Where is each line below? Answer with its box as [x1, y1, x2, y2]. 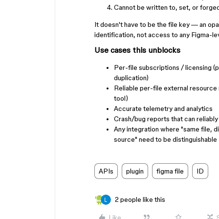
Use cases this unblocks [94, 45, 180, 54]
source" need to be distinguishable [114, 135, 217, 143]
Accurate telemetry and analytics [114, 105, 213, 112]
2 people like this [115, 196, 165, 203]
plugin [126, 167, 144, 175]
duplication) [114, 74, 149, 82]
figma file [156, 167, 184, 175]
